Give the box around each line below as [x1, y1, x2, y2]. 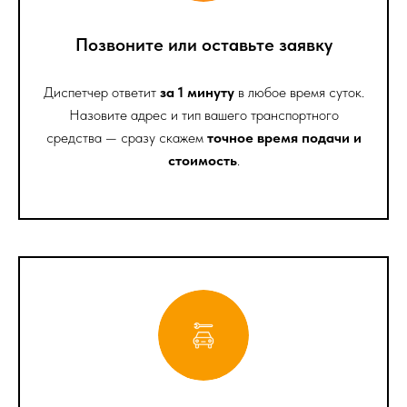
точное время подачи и [206, 128, 362, 146]
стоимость [167, 151, 237, 169]
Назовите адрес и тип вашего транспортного [68, 105, 339, 124]
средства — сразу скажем [45, 128, 207, 146]
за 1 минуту [159, 83, 234, 101]
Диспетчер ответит [43, 83, 160, 101]
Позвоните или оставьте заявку [74, 33, 333, 55]
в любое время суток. [233, 83, 364, 101]
